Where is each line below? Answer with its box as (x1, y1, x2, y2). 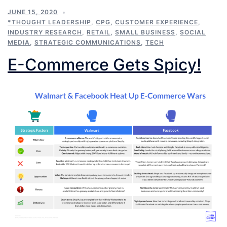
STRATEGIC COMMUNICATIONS (34, 39, 141, 46)
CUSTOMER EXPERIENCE (115, 18, 198, 26)
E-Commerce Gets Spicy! (8, 55, 201, 74)
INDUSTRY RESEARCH (8, 28, 82, 36)
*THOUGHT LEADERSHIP (8, 18, 91, 26)
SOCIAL (180, 28, 206, 36)
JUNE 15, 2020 (8, 8, 58, 16)
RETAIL (87, 28, 110, 36)
